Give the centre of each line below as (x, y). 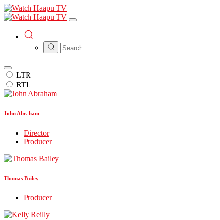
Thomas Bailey (21, 178)
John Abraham (22, 113)
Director (36, 133)
